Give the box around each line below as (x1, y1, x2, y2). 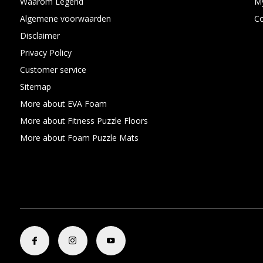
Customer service (19, 63, 86, 75)
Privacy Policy (19, 46, 72, 58)
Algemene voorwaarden (19, 12, 111, 24)
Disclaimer (19, 29, 60, 41)
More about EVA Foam (19, 97, 107, 109)
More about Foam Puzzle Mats (19, 131, 139, 143)
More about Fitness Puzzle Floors (19, 114, 148, 126)
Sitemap (19, 80, 51, 92)
